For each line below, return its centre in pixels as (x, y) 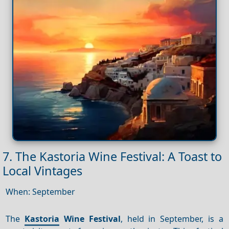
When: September (41, 191)
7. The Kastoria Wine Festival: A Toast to (112, 157)
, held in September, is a (172, 219)
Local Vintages (42, 171)
